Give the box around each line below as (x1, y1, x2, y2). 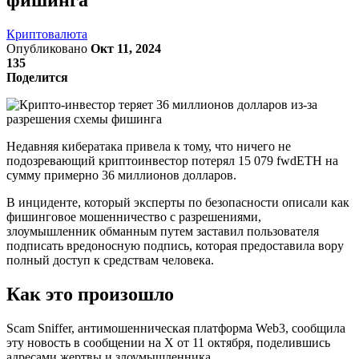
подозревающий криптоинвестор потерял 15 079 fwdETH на (6, 153, 338, 167)
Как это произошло (6, 283, 174, 305)
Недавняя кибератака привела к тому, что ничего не (6, 139, 291, 153)
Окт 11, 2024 (91, 41, 161, 55)
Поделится (6, 70, 68, 84)
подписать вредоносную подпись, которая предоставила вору (6, 238, 344, 252)
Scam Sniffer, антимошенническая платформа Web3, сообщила (6, 321, 345, 335)
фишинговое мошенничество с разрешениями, (6, 209, 261, 224)
